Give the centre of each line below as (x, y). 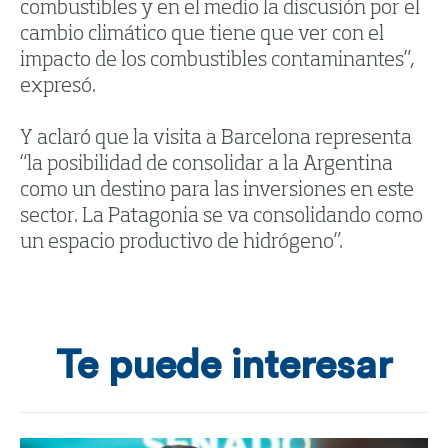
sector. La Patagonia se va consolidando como (221, 217)
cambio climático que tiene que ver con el (202, 35)
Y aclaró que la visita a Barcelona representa (216, 139)
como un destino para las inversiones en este (217, 191)
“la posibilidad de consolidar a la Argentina (206, 165)
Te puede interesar (224, 366)
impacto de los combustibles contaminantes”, (217, 61)
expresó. (58, 87)
